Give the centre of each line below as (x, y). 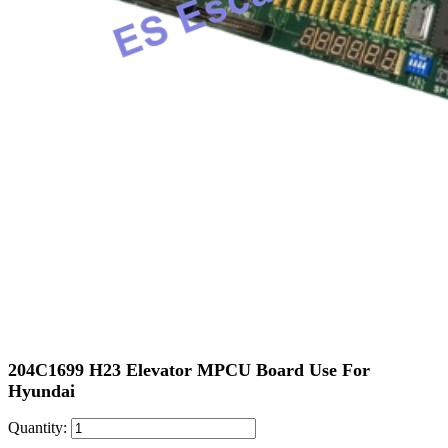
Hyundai (41, 390)
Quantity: (39, 427)
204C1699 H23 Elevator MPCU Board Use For (189, 369)
